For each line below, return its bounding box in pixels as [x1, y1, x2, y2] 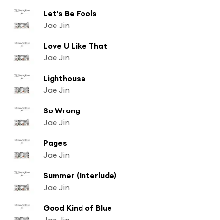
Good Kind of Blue [43, 202, 112, 213]
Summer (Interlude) [43, 170, 116, 180]
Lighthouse [43, 73, 86, 83]
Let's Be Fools [43, 8, 97, 18]
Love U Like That [43, 40, 107, 51]
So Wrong [43, 105, 80, 115]
